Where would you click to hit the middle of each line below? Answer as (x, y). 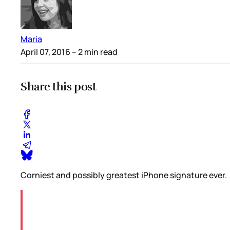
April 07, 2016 (45, 52)
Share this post (59, 86)
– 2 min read (94, 52)
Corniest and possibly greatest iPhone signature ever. (124, 175)
